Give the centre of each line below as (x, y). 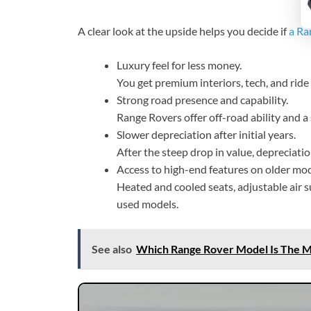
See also (112, 249)
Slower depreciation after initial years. (206, 135)
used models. (148, 204)
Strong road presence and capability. (202, 100)
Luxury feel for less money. (179, 65)
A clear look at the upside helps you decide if (183, 31)
